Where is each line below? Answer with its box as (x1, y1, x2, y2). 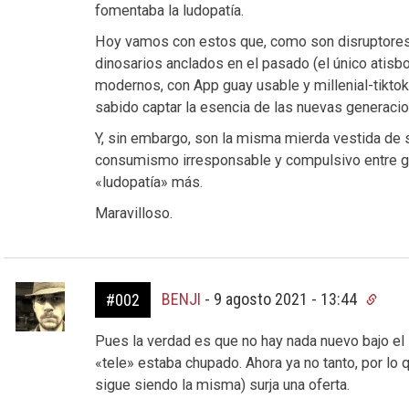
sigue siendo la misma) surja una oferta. (94, 376, 350, 393)
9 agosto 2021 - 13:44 (213, 289, 361, 309)
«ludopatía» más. (94, 173, 203, 191)
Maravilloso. (94, 204, 173, 222)
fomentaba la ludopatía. (94, 2, 244, 19)
